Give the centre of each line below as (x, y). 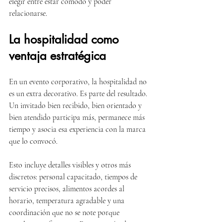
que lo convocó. (33, 141)
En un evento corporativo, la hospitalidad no (79, 82)
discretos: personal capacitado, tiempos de (74, 177)
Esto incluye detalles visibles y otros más (71, 165)
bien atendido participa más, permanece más (78, 117)
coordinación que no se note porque (65, 213)
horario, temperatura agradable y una (68, 201)
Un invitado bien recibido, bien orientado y (76, 106)
